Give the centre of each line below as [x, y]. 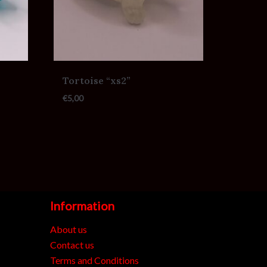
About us [68, 229]
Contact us [72, 245]
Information [82, 206]
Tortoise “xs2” [97, 80]
